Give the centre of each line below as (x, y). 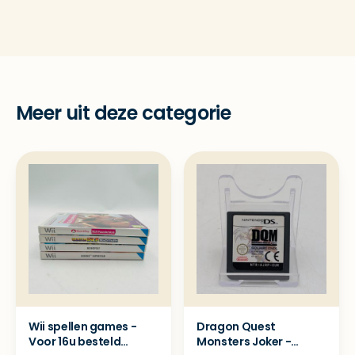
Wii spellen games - (83, 326)
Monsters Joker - (244, 342)
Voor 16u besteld (75, 342)
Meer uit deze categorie (124, 113)
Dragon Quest (236, 326)
